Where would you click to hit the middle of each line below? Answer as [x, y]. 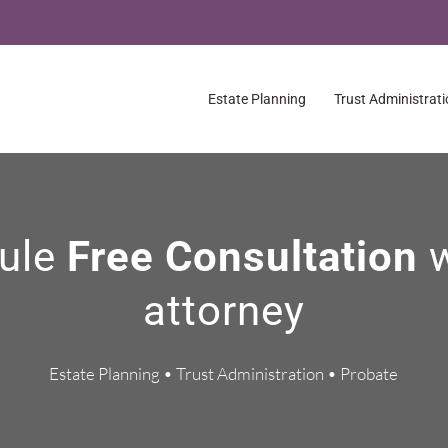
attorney [223, 311]
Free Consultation [247, 257]
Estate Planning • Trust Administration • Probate [224, 374]
